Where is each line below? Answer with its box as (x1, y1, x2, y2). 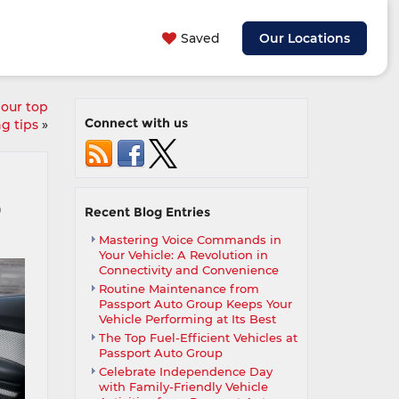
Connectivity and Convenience (98, 263, 279, 277)
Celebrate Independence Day (98, 364, 273, 379)
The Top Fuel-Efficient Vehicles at (98, 330, 297, 345)
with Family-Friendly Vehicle (98, 379, 268, 394)
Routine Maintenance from (98, 281, 259, 296)
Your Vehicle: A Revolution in (98, 248, 268, 262)
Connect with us (84, 115, 188, 131)
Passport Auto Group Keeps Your (98, 297, 292, 311)
